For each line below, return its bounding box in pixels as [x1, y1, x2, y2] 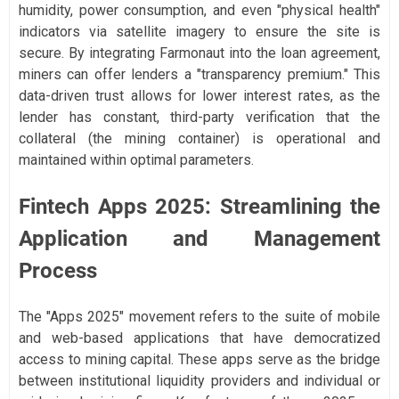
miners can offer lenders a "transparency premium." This [19, 65, 380, 83]
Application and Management [19, 225, 380, 251]
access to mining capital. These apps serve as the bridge [19, 350, 380, 368]
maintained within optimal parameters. [19, 151, 254, 168]
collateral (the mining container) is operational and [19, 129, 380, 147]
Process [19, 257, 97, 283]
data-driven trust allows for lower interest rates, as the [19, 86, 380, 104]
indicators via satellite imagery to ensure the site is [19, 22, 380, 40]
